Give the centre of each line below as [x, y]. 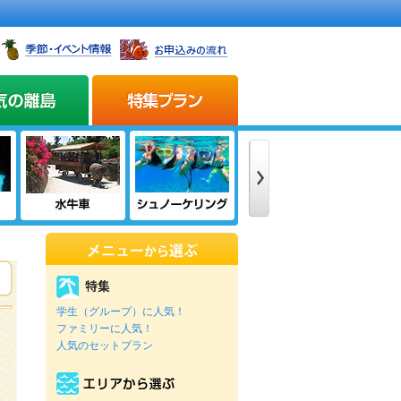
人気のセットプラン [105, 346]
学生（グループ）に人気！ [121, 311]
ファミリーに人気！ [105, 328]
